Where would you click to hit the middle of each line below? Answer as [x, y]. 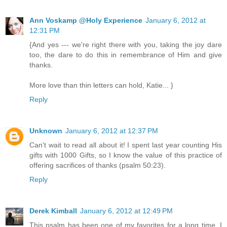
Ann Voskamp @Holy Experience [86, 20]
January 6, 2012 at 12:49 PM [126, 211]
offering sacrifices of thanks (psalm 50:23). [98, 165]
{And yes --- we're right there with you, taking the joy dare [126, 44]
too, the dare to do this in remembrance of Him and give [126, 54]
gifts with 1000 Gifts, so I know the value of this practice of [126, 155]
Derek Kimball [53, 211]
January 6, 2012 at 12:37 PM [112, 130]
